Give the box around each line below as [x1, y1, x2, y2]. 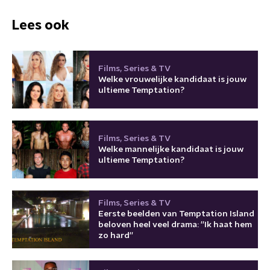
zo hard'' [98, 231, 133, 240]
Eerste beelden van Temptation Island [98, 209, 254, 218]
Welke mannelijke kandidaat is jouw [98, 145, 243, 154]
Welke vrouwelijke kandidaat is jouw [98, 75, 246, 84]
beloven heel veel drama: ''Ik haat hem [98, 220, 252, 229]
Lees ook [12, 18, 69, 32]
